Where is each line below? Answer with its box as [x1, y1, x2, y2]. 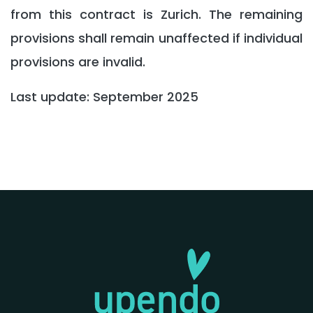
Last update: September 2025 [10, 88, 198, 105]
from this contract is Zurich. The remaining [10, 6, 303, 23]
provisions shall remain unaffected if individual [10, 29, 303, 47]
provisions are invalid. [10, 53, 145, 71]
